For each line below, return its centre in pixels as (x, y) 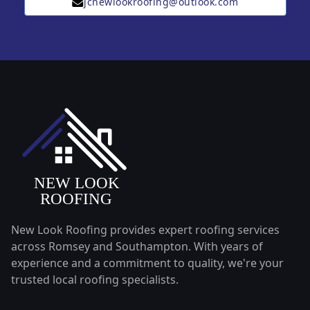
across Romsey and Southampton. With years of (137, 247)
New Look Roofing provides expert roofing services (145, 230)
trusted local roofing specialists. (95, 280)
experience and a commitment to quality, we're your (147, 263)
